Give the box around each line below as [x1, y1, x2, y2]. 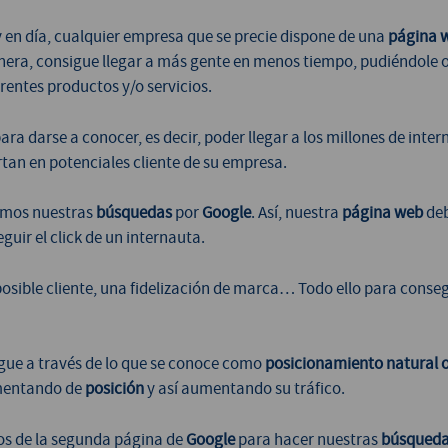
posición [85, 378, 144, 400]
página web [342, 202, 423, 224]
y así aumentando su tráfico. [144, 378, 345, 400]
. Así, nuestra [251, 202, 342, 224]
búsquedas [96, 202, 172, 224]
